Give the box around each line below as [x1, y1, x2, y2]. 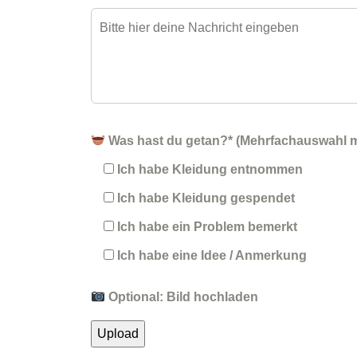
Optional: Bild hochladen [105, 290, 259, 304]
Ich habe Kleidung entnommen [117, 163, 303, 177]
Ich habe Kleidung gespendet [117, 191, 295, 206]
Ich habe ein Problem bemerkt [117, 220, 297, 234]
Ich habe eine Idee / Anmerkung [117, 249, 307, 263]
